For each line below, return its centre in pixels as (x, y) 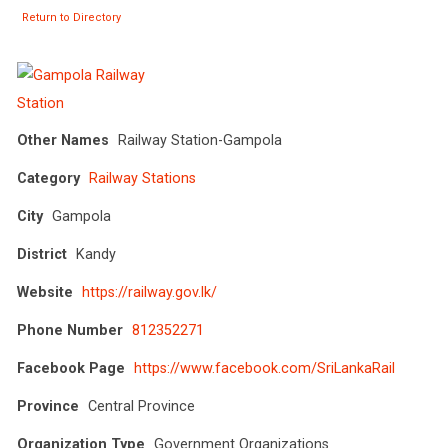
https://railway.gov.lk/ (149, 292)
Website (45, 292)
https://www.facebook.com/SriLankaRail (264, 368)
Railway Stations (142, 178)
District (42, 254)
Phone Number (70, 330)
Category (48, 178)
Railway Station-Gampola (200, 140)
